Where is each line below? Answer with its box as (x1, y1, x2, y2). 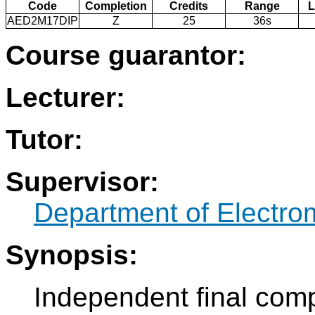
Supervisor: (6, 167, 159, 198)
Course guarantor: (6, 40, 246, 71)
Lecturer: (6, 82, 125, 113)
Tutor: (6, 124, 83, 155)
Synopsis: (6, 240, 138, 271)
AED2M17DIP (7, 15, 78, 27)
